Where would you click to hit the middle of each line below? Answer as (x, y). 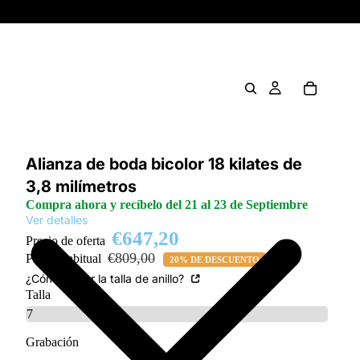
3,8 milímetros (81, 186)
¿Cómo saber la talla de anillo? (106, 278)
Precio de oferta (67, 241)
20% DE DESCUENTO (215, 260)
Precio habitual (65, 258)
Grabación (52, 342)
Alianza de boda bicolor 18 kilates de (164, 164)
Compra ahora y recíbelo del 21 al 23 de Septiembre (167, 205)
